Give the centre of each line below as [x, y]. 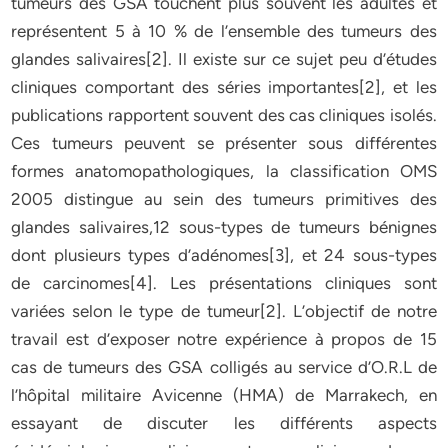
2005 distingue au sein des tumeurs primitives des [224, 199]
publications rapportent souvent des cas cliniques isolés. [224, 115]
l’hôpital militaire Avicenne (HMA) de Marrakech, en [224, 395]
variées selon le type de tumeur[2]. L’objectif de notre [224, 311]
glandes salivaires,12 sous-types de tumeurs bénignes [224, 227]
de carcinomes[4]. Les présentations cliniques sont [224, 283]
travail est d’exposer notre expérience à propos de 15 [224, 339]
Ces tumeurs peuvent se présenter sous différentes [224, 143]
